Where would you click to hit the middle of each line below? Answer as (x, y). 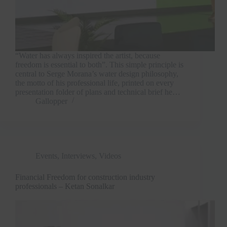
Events (46, 156)
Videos (110, 156)
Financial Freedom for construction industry (85, 177)
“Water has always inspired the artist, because (88, 55)
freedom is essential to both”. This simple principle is (99, 64)
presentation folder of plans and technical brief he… (98, 92)
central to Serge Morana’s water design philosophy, (97, 73)
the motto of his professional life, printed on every (94, 83)
